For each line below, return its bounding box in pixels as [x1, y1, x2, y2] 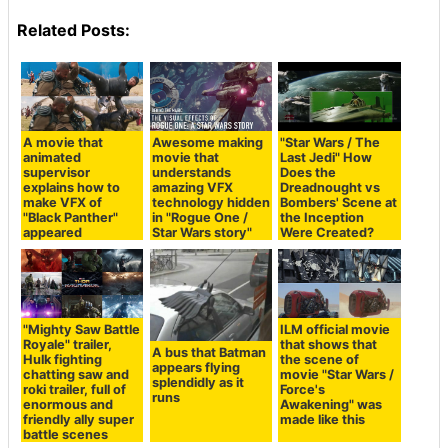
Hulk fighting [23, 352, 103, 368]
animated [23, 149, 82, 165]
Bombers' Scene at [280, 194, 398, 210]
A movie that [23, 134, 104, 150]
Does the [280, 164, 337, 180]
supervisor [23, 164, 91, 180]
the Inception [280, 209, 365, 225]
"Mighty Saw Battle [23, 322, 141, 338]
